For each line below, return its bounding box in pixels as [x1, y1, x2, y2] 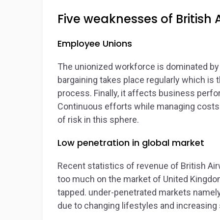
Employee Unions [57, 37, 132, 50]
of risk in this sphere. [57, 114, 139, 125]
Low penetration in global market [57, 137, 204, 149]
